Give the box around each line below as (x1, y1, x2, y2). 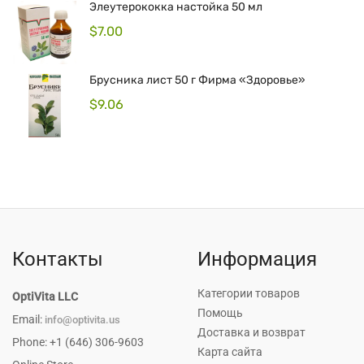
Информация (197, 248, 317, 271)
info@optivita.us (45, 314, 120, 326)
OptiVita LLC (12, 290, 78, 303)
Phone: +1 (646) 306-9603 (12, 336, 144, 349)
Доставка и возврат (197, 326, 305, 339)
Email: (12, 313, 45, 326)
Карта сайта (197, 345, 262, 358)
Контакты (12, 248, 103, 271)
